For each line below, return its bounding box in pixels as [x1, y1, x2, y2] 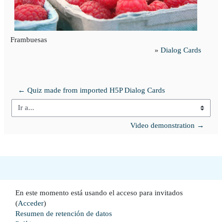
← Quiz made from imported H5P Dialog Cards [18, 86, 165, 94]
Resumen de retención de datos [15, 209, 112, 218]
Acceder [18, 199, 44, 207]
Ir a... [11, 108, 27, 116]
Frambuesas [10, 36, 47, 44]
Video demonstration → [130, 121, 204, 129]
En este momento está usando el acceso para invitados [15, 188, 183, 197]
